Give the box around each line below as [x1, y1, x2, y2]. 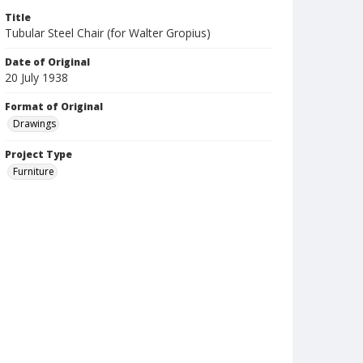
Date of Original [5, 55, 90, 69]
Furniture [13, 164, 54, 178]
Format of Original [5, 100, 103, 113]
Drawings [13, 117, 56, 130]
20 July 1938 [5, 70, 68, 85]
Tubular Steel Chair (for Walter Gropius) [5, 25, 211, 41]
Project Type [5, 147, 72, 161]
